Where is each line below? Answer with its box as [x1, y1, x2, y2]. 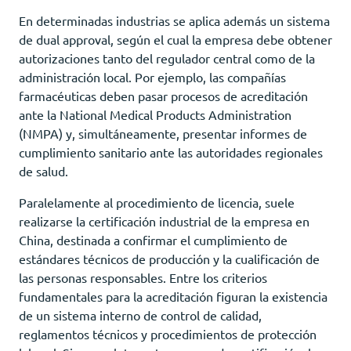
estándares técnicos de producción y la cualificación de [19, 250, 320, 266]
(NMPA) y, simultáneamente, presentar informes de [19, 125, 307, 141]
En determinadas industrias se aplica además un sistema [19, 12, 330, 28]
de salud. [19, 162, 68, 179]
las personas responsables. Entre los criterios [19, 269, 267, 285]
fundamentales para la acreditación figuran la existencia [19, 288, 327, 304]
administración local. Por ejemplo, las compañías [19, 68, 286, 85]
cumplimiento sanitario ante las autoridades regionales [19, 143, 323, 160]
